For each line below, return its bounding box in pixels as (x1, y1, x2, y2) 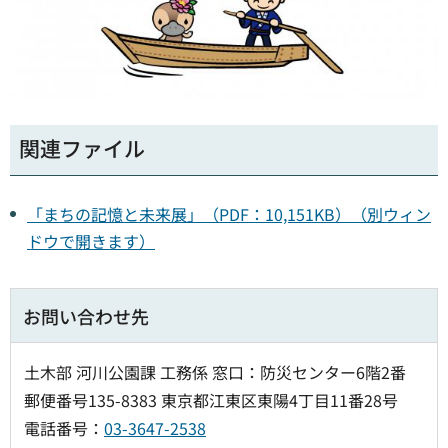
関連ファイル (19, 133, 145, 164)
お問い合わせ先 (23, 303, 149, 330)
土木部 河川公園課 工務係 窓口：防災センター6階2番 (24, 360, 406, 385)
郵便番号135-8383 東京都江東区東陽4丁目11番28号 (24, 388, 398, 413)
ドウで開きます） (27, 229, 155, 254)
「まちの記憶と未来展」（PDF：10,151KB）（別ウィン (27, 202, 431, 227)
